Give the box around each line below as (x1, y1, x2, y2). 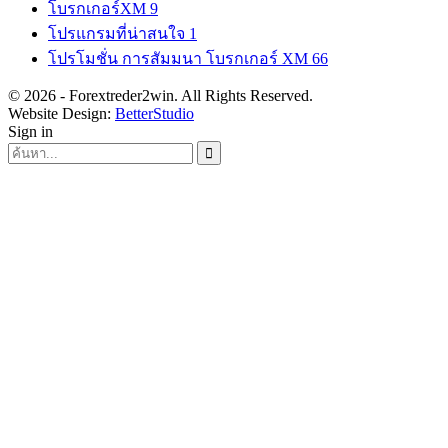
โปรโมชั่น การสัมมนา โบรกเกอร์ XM (48, 49, 312, 67)
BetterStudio (115, 104, 194, 122)
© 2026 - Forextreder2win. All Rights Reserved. (8, 86, 313, 104)
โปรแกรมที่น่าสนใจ (48, 24, 189, 42)
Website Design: (8, 104, 115, 122)
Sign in (8, 122, 53, 140)
